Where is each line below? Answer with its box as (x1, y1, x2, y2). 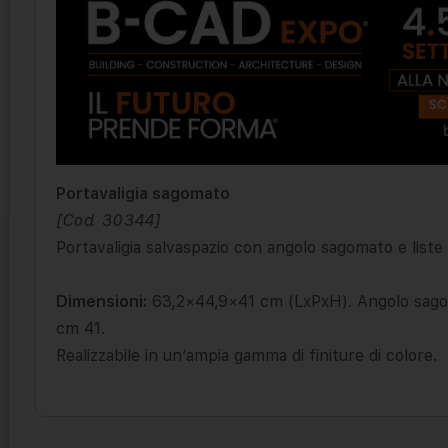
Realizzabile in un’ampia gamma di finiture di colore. (56, 345, 437, 365)
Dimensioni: (56, 291, 147, 311)
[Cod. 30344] (56, 210, 160, 230)
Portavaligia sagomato (56, 183, 230, 203)
